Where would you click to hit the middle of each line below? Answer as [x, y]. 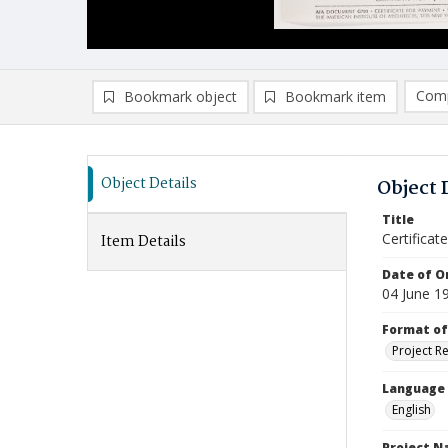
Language [413, 388]
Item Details [143, 242]
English [411, 409]
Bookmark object [180, 96]
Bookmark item [335, 96]
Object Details [149, 184]
